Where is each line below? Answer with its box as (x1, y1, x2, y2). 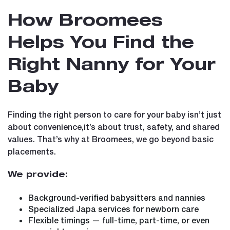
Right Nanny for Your (8, 57, 216, 74)
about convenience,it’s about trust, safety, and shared (8, 121, 220, 131)
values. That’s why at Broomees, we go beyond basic (8, 133, 214, 144)
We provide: (8, 171, 68, 180)
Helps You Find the (8, 35, 194, 52)
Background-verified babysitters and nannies (28, 192, 205, 202)
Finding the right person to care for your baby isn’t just (8, 109, 221, 119)
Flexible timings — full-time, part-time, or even (28, 215, 209, 225)
